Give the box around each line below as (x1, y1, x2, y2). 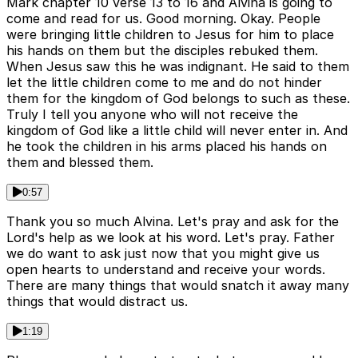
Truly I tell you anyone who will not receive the (6, 106, 298, 123)
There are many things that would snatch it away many (6, 277, 349, 294)
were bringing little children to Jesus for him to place (6, 26, 334, 43)
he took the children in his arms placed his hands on (6, 138, 327, 155)
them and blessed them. (6, 154, 153, 171)
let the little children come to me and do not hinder (6, 74, 322, 91)
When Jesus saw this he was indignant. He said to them (6, 58, 349, 75)
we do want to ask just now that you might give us (6, 245, 320, 262)
